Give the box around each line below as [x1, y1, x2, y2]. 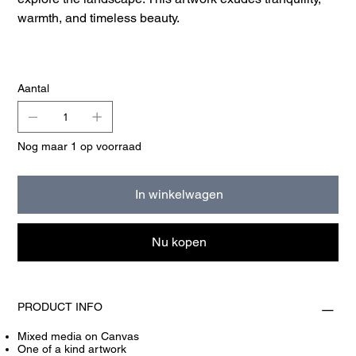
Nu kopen [151, 234, 207, 250]
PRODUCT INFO [17, 300, 103, 314]
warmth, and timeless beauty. [17, 10, 180, 26]
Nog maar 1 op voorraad [17, 140, 142, 153]
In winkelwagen [134, 187, 223, 203]
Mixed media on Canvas [17, 330, 140, 343]
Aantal [17, 82, 50, 95]
